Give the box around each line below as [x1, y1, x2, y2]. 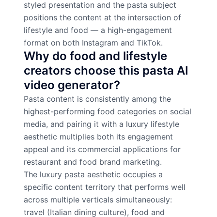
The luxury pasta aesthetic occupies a [24, 170, 163, 179]
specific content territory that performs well [24, 182, 186, 192]
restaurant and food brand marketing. [24, 157, 162, 167]
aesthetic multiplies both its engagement [24, 132, 173, 141]
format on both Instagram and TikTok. [24, 38, 163, 47]
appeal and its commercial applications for [24, 144, 181, 154]
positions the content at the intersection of [24, 13, 181, 22]
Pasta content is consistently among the [24, 94, 171, 104]
